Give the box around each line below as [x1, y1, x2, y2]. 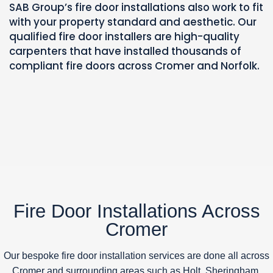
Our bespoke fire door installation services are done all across [4, 250, 269, 261]
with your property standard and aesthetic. [9, 14, 238, 29]
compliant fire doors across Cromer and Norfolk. [9, 58, 260, 73]
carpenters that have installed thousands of [9, 43, 241, 58]
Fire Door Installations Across [13, 200, 260, 222]
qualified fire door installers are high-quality [9, 29, 239, 44]
